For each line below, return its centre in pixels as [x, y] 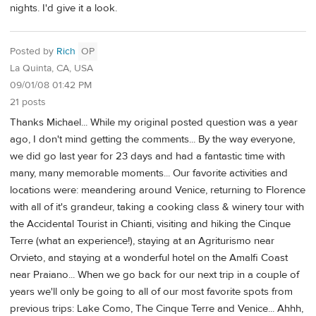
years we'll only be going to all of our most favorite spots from [151, 292]
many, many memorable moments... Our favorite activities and [149, 174]
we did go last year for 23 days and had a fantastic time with [147, 157]
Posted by [33, 52]
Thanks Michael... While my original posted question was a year [154, 123]
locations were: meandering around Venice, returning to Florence [158, 190]
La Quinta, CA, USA [51, 69]
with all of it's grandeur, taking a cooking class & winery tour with [157, 207]
